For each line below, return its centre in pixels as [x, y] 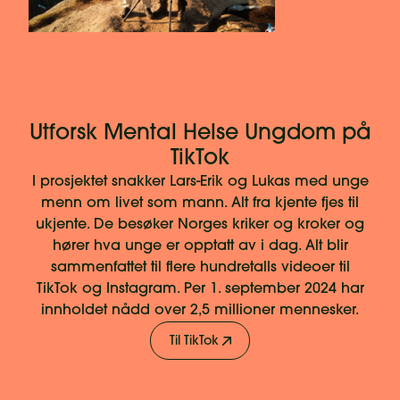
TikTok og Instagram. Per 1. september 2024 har [200, 290]
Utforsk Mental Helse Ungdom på [200, 134]
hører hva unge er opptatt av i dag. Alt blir [200, 247]
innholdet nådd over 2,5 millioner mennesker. [200, 311]
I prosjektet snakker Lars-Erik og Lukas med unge [200, 183]
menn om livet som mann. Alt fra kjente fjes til [200, 204]
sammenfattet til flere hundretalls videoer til [200, 268]
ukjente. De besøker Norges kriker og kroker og [200, 225]
